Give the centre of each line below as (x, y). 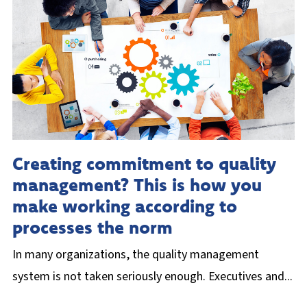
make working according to (125, 206)
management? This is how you (137, 184)
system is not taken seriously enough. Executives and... (152, 276)
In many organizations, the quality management (136, 254)
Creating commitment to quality (144, 163)
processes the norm (93, 227)
